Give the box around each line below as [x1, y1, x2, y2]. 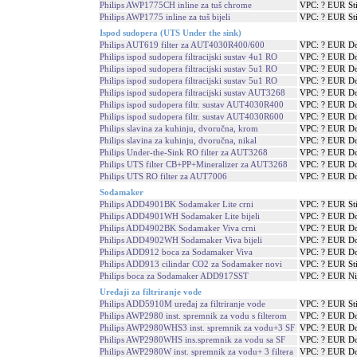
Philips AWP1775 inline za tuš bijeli [100, 12, 230, 22]
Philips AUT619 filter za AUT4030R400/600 [100, 40, 265, 49]
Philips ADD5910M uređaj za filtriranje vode [100, 299, 265, 308]
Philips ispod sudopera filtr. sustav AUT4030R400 [100, 100, 284, 109]
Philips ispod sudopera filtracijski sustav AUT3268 [100, 88, 285, 97]
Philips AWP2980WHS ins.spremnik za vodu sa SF [100, 335, 285, 344]
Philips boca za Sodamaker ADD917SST [100, 271, 249, 280]
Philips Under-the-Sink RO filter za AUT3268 [100, 147, 268, 157]
